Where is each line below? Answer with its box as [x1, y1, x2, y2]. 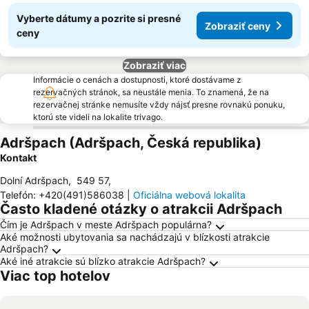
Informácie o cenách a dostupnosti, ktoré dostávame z [33, 74, 241, 85]
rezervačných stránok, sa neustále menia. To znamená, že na [33, 87, 269, 97]
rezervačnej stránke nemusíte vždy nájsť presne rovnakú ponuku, [33, 99, 285, 110]
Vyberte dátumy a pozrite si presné [17, 12, 181, 24]
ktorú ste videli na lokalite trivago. [33, 112, 163, 122]
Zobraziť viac [123, 59, 186, 71]
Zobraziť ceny [205, 19, 270, 32]
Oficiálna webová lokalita [133, 189, 246, 201]
